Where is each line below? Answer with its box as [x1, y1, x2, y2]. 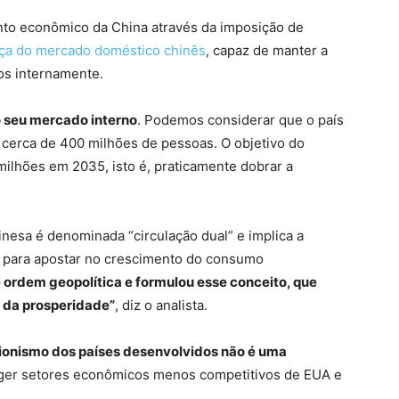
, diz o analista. [115, 297, 208, 313]
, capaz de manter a [206, 42, 328, 59]
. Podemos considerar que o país [137, 111, 344, 128]
